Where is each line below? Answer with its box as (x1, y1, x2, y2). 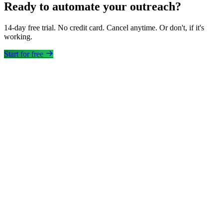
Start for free (4, 49, 43, 58)
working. (4, 32, 32, 41)
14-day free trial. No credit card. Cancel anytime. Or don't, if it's (4, 23, 204, 32)
